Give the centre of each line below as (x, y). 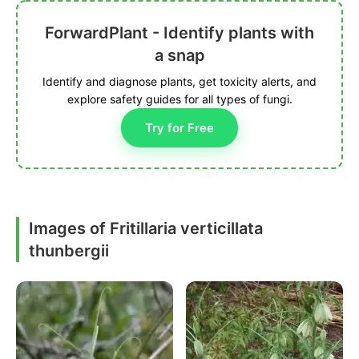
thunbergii (69, 251)
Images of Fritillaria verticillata (146, 229)
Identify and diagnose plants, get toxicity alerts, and (179, 82)
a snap (179, 56)
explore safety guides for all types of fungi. (179, 99)
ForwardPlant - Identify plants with (179, 33)
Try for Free (179, 128)
